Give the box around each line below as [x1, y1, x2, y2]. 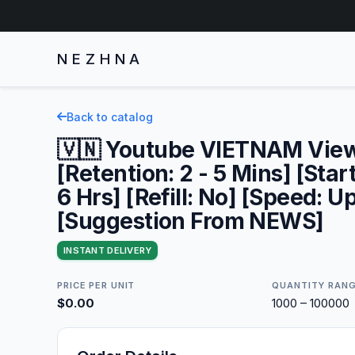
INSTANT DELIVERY [63, 244, 152, 256]
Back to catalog [67, 109, 153, 124]
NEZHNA [57, 50, 145, 67]
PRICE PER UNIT [57, 279, 136, 291]
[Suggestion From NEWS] [57, 207, 324, 235]
